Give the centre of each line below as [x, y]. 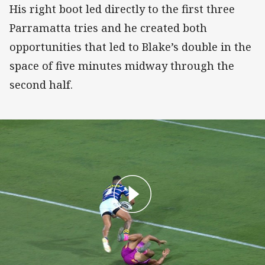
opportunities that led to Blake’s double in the [130, 46]
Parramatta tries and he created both [108, 28]
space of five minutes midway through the [122, 65]
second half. [41, 84]
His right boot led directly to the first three [122, 9]
